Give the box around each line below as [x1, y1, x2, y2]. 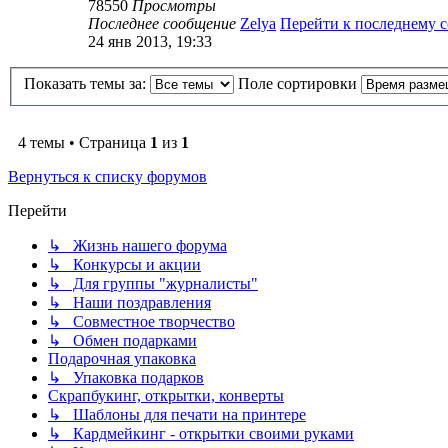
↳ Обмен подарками [48, 332, 197, 350]
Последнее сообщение [88, 14, 240, 32]
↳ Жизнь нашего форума [48, 237, 227, 255]
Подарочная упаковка [48, 350, 196, 368]
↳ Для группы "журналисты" [48, 275, 258, 293]
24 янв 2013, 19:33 [88, 32, 212, 50]
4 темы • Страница [18, 134, 150, 152]
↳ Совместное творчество [48, 313, 235, 331]
